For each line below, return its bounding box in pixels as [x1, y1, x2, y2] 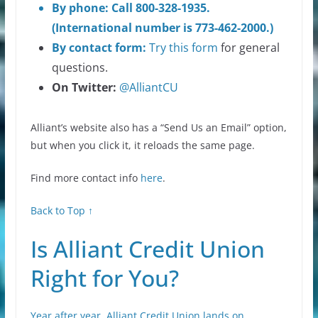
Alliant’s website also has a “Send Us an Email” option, [30, 121, 287, 135]
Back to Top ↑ [30, 204, 93, 218]
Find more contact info [30, 171, 138, 185]
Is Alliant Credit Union [30, 234, 265, 265]
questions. [51, 60, 108, 76]
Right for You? [30, 263, 179, 294]
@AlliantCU [116, 79, 178, 96]
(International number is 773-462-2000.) [51, 20, 273, 36]
